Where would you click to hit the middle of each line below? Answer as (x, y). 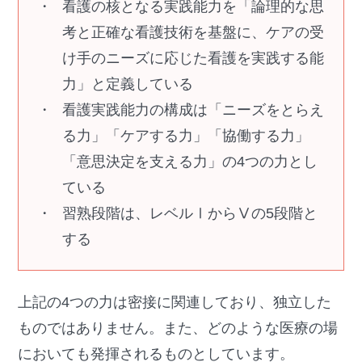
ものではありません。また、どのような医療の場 (178, 328)
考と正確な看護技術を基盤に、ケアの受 (194, 33)
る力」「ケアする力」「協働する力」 (186, 136)
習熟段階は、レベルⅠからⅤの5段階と (190, 214)
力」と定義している (128, 84)
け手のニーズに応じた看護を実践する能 (194, 59)
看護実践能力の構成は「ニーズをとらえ (194, 110)
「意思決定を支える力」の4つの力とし (190, 162)
